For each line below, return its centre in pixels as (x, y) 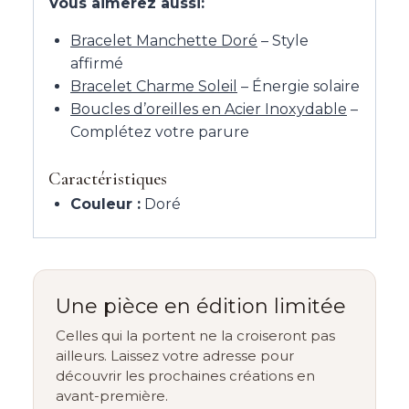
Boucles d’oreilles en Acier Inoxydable (209, 109)
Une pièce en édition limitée (201, 306)
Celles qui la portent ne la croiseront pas (195, 335)
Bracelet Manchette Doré (164, 40)
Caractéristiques (108, 178)
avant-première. (112, 395)
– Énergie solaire (299, 86)
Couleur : (105, 204)
